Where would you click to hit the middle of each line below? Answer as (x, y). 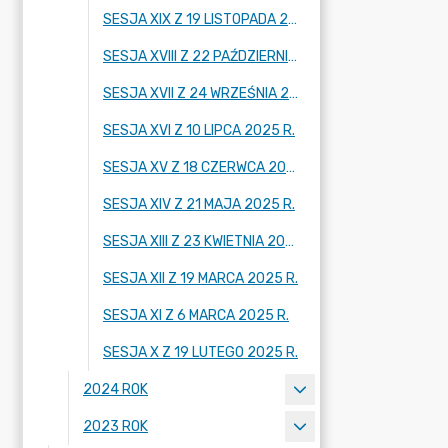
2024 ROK (115, 389)
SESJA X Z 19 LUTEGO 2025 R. (200, 352)
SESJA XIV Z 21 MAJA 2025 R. (199, 204)
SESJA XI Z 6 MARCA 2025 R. (196, 315)
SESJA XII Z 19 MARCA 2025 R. (200, 278)
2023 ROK (115, 426)
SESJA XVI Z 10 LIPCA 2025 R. (199, 130)
